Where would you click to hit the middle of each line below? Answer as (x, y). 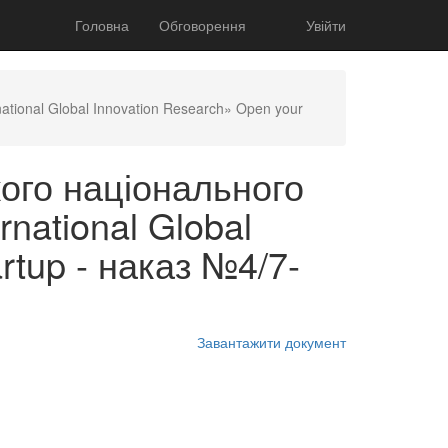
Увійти (326, 25)
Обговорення (202, 25)
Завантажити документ (271, 342)
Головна (102, 25)
